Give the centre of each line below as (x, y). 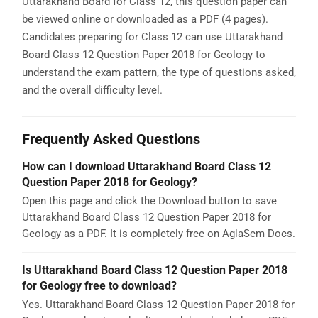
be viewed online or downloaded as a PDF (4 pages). (145, 19)
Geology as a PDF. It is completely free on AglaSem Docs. (159, 234)
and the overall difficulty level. (92, 90)
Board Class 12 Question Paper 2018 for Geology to (144, 54)
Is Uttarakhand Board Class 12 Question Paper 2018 (155, 270)
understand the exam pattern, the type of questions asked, (159, 72)
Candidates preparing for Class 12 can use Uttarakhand (152, 37)
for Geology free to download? (99, 285)
